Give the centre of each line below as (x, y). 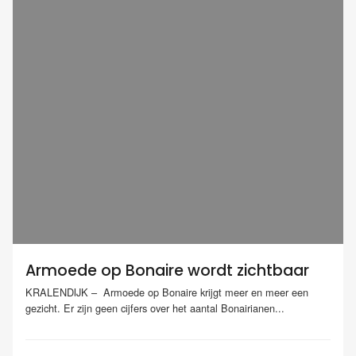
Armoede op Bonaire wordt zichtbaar (167, 271)
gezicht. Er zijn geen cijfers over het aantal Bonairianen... (155, 308)
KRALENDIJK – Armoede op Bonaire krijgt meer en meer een (167, 292)
